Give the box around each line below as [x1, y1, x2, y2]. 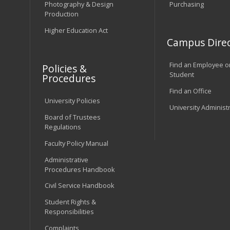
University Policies [44, 96, 100, 106]
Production [44, 9, 79, 19]
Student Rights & [44, 197, 96, 207]
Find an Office [169, 86, 212, 96]
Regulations [44, 122, 81, 131]
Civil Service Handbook [44, 181, 114, 190]
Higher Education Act [44, 26, 108, 35]
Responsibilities [44, 207, 94, 217]
